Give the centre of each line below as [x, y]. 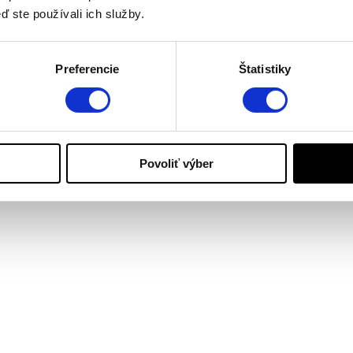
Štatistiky [265, 69]
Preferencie [87, 69]
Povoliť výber [176, 163]
